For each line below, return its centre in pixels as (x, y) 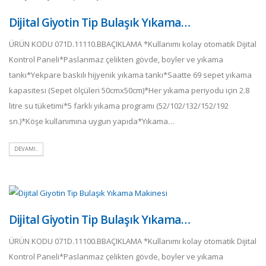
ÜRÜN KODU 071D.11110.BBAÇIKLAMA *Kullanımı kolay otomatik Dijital (133, 44)
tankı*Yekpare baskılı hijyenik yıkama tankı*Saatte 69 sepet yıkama (130, 75)
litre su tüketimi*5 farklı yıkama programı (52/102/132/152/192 (119, 105)
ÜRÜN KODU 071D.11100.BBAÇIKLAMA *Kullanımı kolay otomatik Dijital (133, 241)
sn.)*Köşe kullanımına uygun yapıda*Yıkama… (92, 121)
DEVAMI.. (26, 149)
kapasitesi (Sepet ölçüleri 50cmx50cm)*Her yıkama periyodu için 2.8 (129, 90)
